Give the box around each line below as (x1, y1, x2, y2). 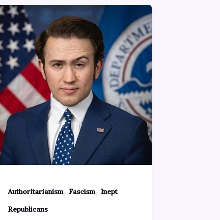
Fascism (68, 187, 95, 196)
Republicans (7, 204, 48, 214)
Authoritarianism (7, 187, 63, 196)
